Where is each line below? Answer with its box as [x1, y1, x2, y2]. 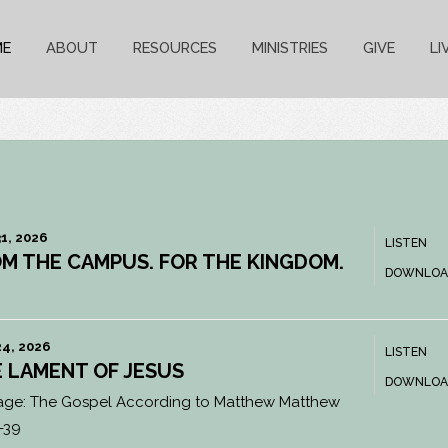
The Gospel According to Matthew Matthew [29, 392, 340, 411]
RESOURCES [132, 39, 217, 57]
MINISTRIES [251, 39, 328, 57]
